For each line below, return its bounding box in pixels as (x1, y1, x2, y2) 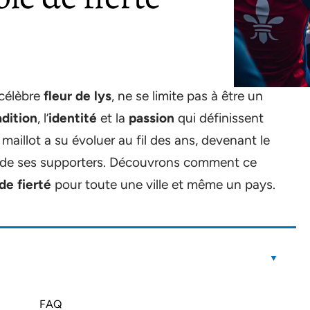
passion (129, 110, 174, 126)
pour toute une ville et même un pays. (51, 176, 275, 192)
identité (48, 110, 97, 126)
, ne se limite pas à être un (111, 88, 263, 104)
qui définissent (174, 110, 264, 126)
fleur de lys (44, 88, 111, 104)
